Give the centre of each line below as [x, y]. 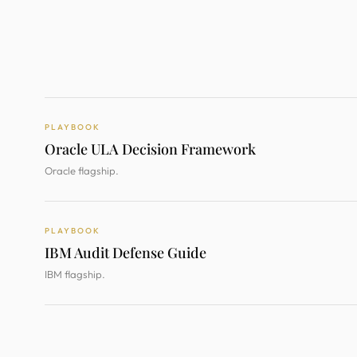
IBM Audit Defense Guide [126, 253]
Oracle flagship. [82, 171]
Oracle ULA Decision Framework [150, 149]
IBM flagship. [75, 274]
